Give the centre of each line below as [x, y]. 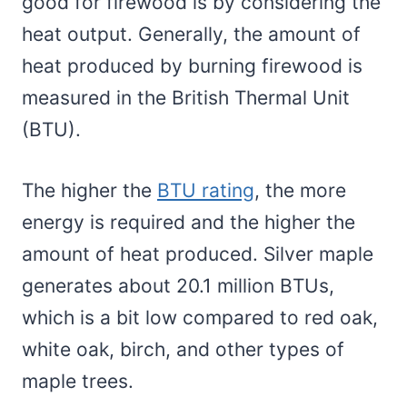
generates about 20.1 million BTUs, [178, 285]
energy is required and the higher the [189, 222]
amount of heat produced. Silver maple [198, 253]
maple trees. [78, 381]
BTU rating [206, 190]
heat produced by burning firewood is [192, 65]
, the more [300, 190]
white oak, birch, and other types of [183, 349]
